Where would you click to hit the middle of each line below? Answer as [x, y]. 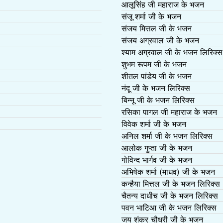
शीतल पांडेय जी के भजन [157, 76]
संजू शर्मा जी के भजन [151, 16]
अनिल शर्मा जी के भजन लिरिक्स [167, 136]
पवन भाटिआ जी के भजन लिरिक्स [169, 207]
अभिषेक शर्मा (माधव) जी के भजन [168, 171]
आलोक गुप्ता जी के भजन [157, 148]
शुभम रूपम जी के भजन [154, 64]
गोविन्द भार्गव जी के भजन [157, 160]
